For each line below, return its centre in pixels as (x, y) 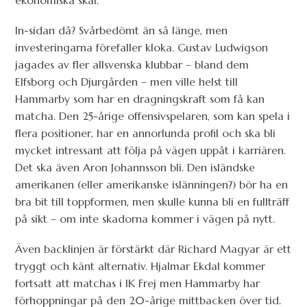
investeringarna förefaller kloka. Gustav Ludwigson (142, 48)
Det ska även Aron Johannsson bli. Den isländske (135, 168)
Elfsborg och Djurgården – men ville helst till (127, 82)
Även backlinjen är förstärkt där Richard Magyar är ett (153, 249)
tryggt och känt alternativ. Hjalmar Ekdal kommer (140, 266)
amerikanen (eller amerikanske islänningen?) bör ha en (152, 185)
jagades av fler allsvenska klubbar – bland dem (132, 65)
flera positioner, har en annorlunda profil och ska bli (146, 133)
